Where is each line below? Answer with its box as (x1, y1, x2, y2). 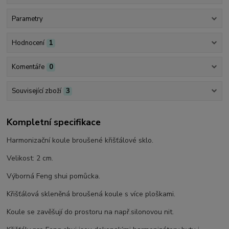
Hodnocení (11, 38, 44, 48)
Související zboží (11, 86, 61, 96)
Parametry (11, 14, 43, 24)
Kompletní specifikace (7, 116, 101, 128)
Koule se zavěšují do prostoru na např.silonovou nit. (7, 207, 174, 217)
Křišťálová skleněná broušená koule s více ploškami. (7, 189, 176, 199)
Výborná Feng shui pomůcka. (7, 171, 101, 181)
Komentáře (11, 62, 44, 72)
